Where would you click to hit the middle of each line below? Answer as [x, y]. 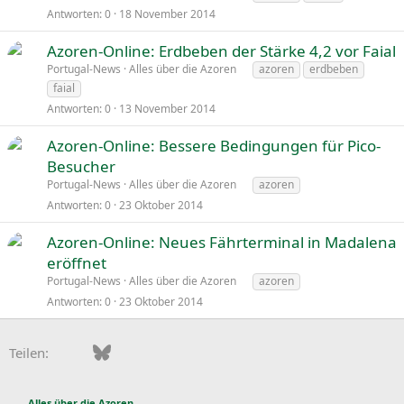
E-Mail [267, 350]
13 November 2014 [167, 108]
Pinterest [206, 350]
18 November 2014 [167, 14]
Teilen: [29, 352]
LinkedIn [171, 350]
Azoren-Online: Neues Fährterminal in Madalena [222, 242]
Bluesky [134, 350]
